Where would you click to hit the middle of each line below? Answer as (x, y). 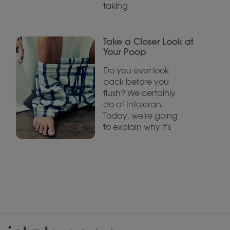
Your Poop (125, 51)
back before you (136, 82)
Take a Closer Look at (149, 41)
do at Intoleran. (133, 104)
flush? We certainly (140, 93)
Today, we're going (141, 116)
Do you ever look (136, 70)
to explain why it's (137, 127)
